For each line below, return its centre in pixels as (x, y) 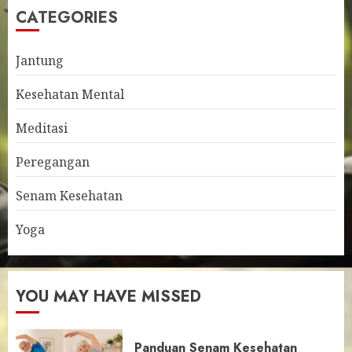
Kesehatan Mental (70, 94)
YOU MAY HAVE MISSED (108, 297)
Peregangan (53, 162)
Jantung (40, 60)
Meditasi (42, 128)
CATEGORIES (67, 18)
